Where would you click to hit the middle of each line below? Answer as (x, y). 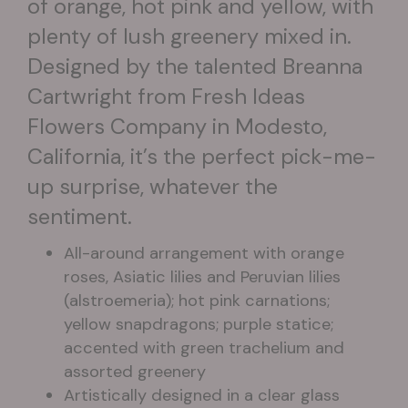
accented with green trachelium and (204, 348)
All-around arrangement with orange (204, 254)
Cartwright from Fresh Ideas (166, 97)
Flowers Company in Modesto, (177, 127)
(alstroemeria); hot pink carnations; (197, 301)
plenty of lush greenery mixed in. (189, 37)
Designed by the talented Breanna (195, 67)
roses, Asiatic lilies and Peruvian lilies (202, 277)
